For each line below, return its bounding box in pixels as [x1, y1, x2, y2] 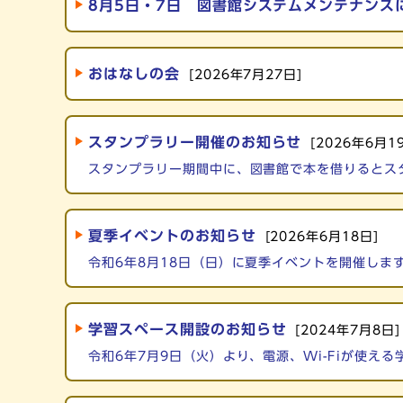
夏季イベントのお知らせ [88, 228, 256, 243]
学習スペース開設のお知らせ [88, 321, 287, 336]
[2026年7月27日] [188, 67, 303, 81]
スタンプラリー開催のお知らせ [88, 134, 302, 149]
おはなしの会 [88, 66, 180, 81]
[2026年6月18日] [264, 229, 380, 243]
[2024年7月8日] [295, 323, 401, 336]
